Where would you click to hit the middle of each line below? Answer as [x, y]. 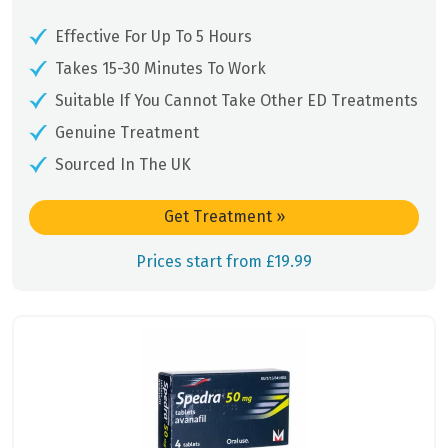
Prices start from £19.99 [224, 261]
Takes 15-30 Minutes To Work [160, 68]
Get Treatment [219, 217]
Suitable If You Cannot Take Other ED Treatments [236, 100]
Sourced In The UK [123, 164]
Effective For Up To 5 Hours [153, 36]
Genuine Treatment [127, 132]
